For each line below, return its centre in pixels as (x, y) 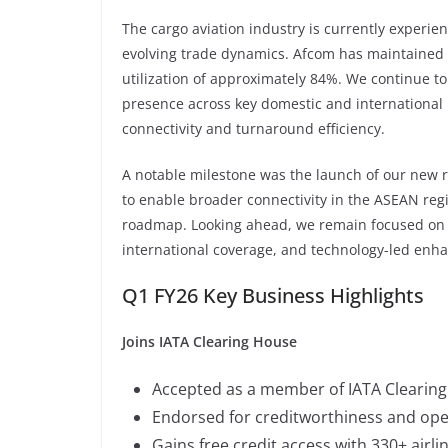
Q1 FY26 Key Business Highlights (273, 295)
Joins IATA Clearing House (209, 341)
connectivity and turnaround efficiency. (253, 128)
